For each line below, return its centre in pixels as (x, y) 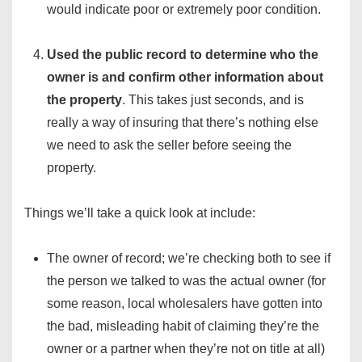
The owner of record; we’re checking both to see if (189, 259)
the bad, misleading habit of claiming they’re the (183, 326)
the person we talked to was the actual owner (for (186, 281)
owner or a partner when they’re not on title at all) (186, 349)
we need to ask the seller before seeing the (169, 145)
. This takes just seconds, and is (213, 100)
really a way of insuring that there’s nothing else (183, 123)
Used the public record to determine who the (183, 55)
